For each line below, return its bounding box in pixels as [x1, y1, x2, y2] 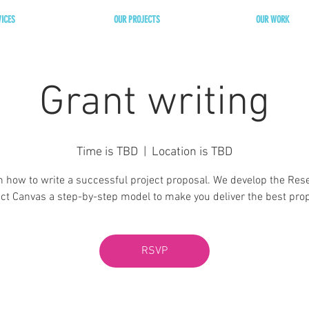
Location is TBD [152, 145, 232, 159]
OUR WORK [256, 14, 289, 26]
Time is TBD [77, 145, 138, 159]
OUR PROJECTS [113, 14, 160, 26]
